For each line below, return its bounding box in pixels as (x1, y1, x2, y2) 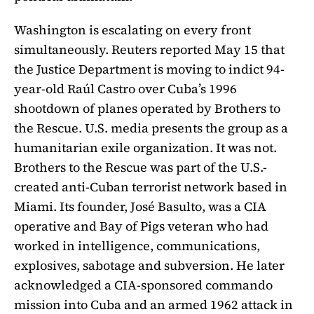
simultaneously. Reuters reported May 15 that (14, 40, 285, 58)
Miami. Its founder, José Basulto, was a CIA (14, 197, 266, 215)
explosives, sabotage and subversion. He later (14, 256, 285, 274)
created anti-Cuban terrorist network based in (14, 177, 287, 196)
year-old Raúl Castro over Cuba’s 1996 (14, 79, 237, 97)
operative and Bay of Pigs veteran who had (14, 217, 268, 235)
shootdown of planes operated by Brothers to (14, 99, 280, 117)
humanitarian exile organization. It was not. (14, 138, 277, 156)
